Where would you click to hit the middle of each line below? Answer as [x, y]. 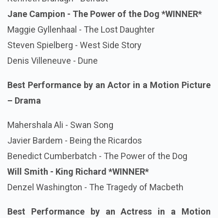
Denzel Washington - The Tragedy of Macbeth [95, 187]
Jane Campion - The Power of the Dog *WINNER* [105, 14]
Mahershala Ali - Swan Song [60, 125]
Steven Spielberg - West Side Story [74, 45]
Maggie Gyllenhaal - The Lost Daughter [81, 30]
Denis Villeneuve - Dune [53, 61]
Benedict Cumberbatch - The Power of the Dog [97, 156]
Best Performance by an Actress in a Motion [109, 212]
